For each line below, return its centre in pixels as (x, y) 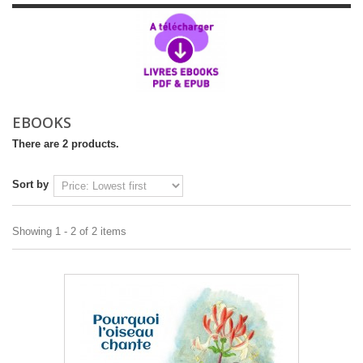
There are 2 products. (66, 144)
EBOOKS (46, 123)
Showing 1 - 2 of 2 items (69, 232)
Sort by (30, 185)
